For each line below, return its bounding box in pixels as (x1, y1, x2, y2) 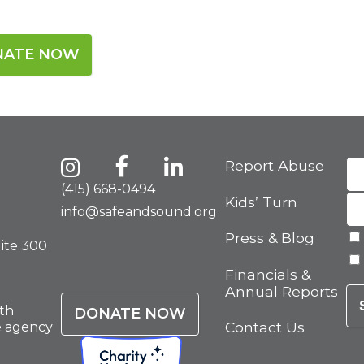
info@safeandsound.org (61, 204, 217, 220)
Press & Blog (225, 229, 314, 247)
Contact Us (225, 318, 305, 336)
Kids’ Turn (225, 193, 297, 210)
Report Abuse (225, 157, 324, 175)
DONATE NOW (74, 305, 186, 323)
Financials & (225, 265, 310, 283)
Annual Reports (225, 282, 338, 300)
